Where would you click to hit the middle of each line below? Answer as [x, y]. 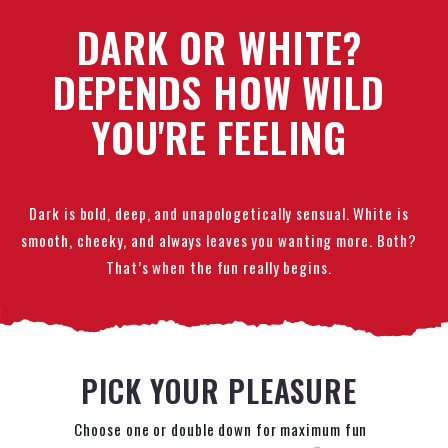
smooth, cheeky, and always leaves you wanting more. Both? [219, 239]
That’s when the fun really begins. [219, 266]
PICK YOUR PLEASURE [219, 391]
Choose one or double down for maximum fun [219, 429]
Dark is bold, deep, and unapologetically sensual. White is [219, 212]
